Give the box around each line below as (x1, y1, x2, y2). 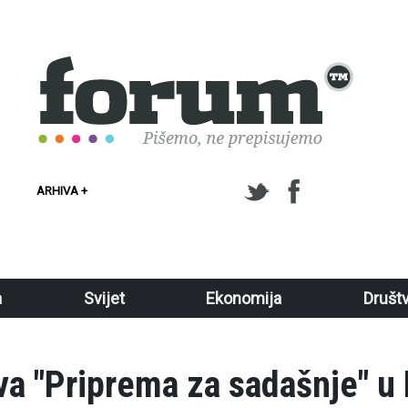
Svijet (83, 289, 125, 308)
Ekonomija (206, 289, 282, 308)
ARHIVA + (36, 184, 87, 198)
